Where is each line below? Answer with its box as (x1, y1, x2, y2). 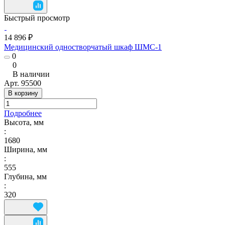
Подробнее (4, 108, 42, 118)
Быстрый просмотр (4, 13, 70, 22)
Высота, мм (4, 118, 44, 127)
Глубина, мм (4, 172, 47, 181)
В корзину (8, 89, 38, 97)
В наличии (13, 69, 50, 78)
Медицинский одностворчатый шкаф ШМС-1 (4, 42, 162, 51)
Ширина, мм (4, 145, 47, 154)
